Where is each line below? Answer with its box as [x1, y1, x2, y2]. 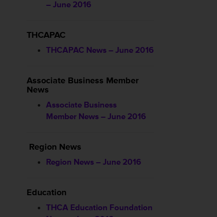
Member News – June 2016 [46, 111, 146, 122]
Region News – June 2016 [46, 157, 141, 167]
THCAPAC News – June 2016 [46, 45, 154, 55]
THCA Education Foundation [46, 202, 153, 213]
